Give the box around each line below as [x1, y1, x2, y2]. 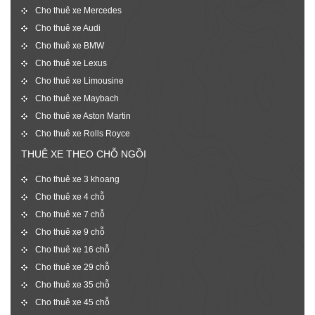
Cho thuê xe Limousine [35, 75, 124, 86]
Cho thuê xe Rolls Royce [35, 128, 130, 139]
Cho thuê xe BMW [35, 40, 104, 51]
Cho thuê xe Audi [35, 22, 101, 33]
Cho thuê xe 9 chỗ [35, 226, 105, 237]
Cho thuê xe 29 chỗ [35, 262, 110, 272]
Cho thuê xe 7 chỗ [35, 209, 105, 219]
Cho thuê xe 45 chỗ [35, 297, 110, 307]
